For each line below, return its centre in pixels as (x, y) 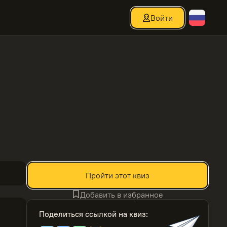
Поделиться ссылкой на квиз (92, 214)
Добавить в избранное (122, 194)
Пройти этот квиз (118, 175)
